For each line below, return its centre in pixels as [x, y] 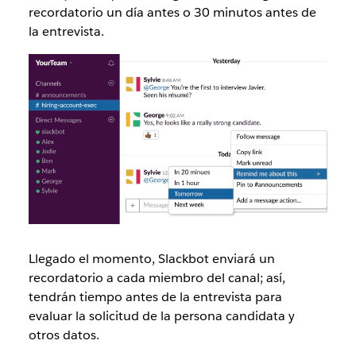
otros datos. [64, 335]
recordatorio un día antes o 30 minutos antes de [172, 13]
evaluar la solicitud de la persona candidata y [161, 316]
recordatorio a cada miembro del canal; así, [157, 278]
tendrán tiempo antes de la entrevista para [155, 297]
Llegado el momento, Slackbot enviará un [151, 259]
